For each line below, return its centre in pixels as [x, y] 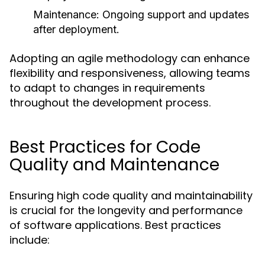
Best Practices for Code [105, 147]
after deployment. [76, 29]
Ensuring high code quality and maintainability [131, 195]
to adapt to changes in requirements [107, 88]
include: [30, 240]
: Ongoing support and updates [173, 14]
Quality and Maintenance [114, 165]
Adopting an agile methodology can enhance [130, 58]
